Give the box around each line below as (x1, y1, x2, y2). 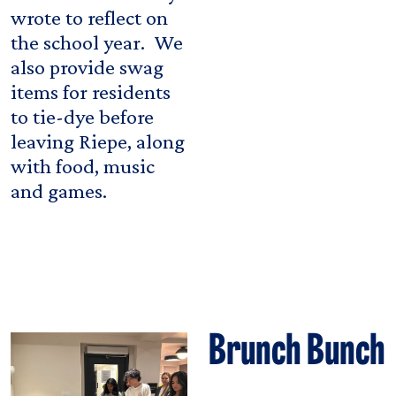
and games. (11, 178, 107, 202)
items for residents (11, 79, 171, 103)
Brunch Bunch (209, 331, 385, 375)
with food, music (11, 153, 155, 178)
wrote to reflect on (11, 4, 168, 29)
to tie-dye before (11, 103, 154, 128)
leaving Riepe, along (11, 128, 185, 153)
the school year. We (11, 29, 183, 54)
